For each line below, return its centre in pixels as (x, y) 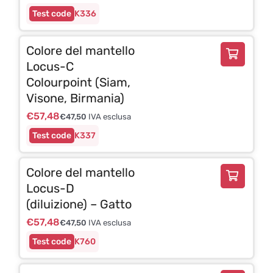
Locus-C (50, 66)
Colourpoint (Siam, (78, 82)
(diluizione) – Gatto (79, 204)
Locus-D (50, 188)
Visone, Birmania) (75, 98)
